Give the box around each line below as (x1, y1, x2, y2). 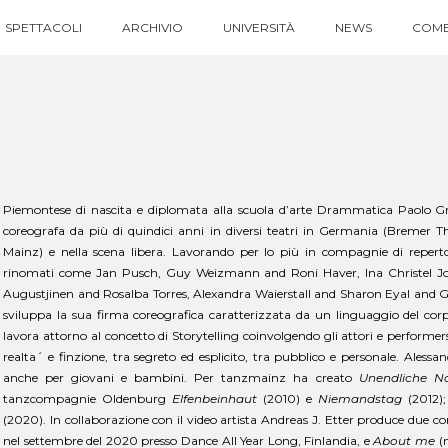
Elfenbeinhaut (172, 391, 258, 406)
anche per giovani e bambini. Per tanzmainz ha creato (3, 370, 359, 385)
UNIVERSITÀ (222, 19, 295, 35)
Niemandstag (318, 391, 403, 406)
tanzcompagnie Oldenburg (3, 391, 173, 406)
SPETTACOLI (4, 19, 82, 35)
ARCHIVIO (121, 19, 183, 35)
